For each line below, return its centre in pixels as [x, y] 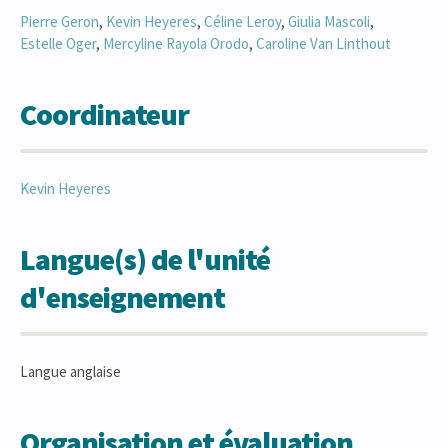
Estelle [43, 43]
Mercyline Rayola [156, 43]
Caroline [283, 43]
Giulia [306, 21]
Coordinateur [104, 114]
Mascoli [347, 21]
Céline [225, 21]
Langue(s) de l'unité [145, 259]
